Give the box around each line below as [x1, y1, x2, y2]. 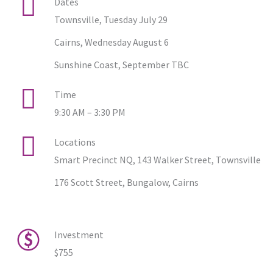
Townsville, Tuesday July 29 [54, 13, 168, 26]
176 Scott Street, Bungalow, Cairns [54, 176, 199, 189]
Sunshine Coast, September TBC [54, 58, 189, 71]
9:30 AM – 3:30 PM [54, 106, 126, 119]
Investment [54, 229, 104, 241]
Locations [54, 136, 96, 149]
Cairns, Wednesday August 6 [54, 36, 169, 49]
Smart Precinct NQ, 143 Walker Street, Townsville [54, 154, 261, 166]
